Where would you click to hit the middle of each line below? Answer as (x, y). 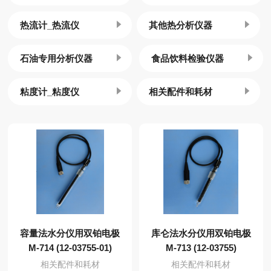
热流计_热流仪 (50, 25)
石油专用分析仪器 (57, 58)
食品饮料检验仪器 (188, 58)
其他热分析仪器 (181, 25)
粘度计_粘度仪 (50, 92)
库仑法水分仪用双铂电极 (201, 233)
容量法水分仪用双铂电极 (70, 233)
